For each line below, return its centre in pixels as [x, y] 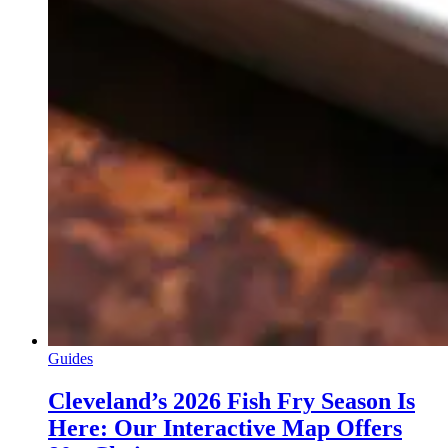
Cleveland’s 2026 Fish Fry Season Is [231, 401]
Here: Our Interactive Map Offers [225, 428]
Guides [70, 359]
